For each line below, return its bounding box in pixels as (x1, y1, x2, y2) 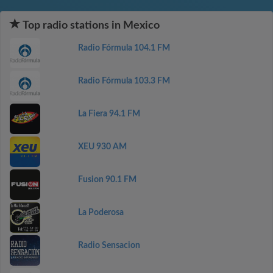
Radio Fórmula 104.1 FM (77, 44, 170, 52)
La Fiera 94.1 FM (77, 110, 140, 118)
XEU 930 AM (77, 143, 127, 151)
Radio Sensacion (77, 241, 140, 250)
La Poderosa (77, 208, 124, 217)
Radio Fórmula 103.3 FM (77, 77, 170, 85)
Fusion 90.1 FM (77, 175, 136, 184)
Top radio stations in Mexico (21, 20, 160, 31)
